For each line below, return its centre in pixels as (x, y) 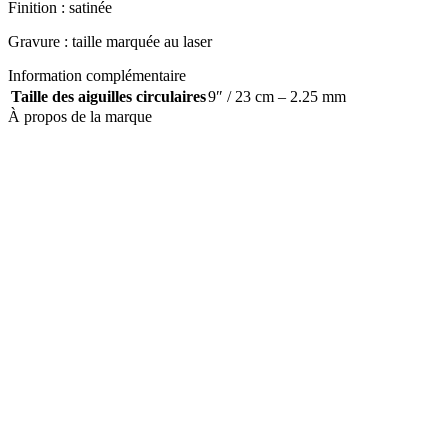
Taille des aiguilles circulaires (108, 96)
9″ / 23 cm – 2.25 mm (277, 96)
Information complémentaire (97, 75)
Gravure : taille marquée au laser (110, 41)
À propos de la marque (80, 116)
